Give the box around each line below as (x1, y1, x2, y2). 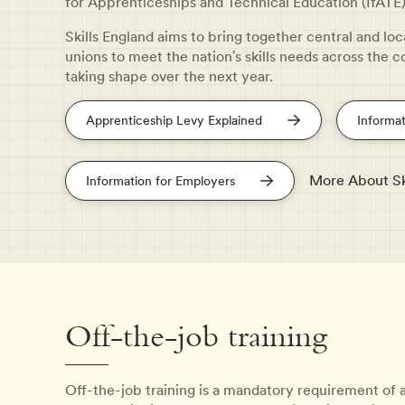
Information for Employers (86, 172, 235, 191)
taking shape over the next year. (65, 66, 273, 87)
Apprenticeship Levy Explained (86, 111, 262, 130)
